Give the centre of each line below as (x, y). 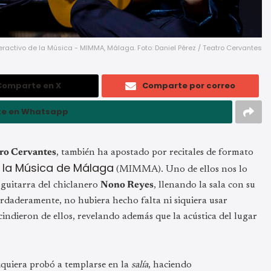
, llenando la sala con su (204, 185)
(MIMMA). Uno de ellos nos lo (181, 169)
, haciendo (170, 265)
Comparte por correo (189, 85)
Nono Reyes (127, 185)
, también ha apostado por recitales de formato (155, 152)
